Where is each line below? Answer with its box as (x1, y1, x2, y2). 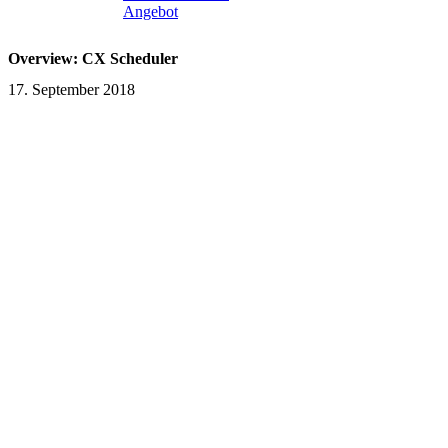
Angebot (123, 2, 178, 20)
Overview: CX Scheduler (8, 49, 178, 67)
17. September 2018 (8, 81, 135, 99)
